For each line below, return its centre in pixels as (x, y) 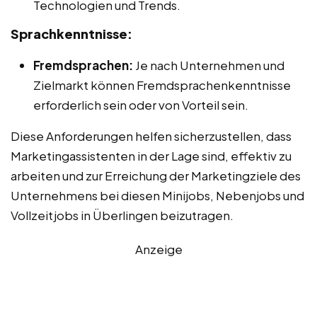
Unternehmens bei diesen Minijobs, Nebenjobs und (157, 195)
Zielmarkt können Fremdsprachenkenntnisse (162, 85)
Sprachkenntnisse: (71, 33)
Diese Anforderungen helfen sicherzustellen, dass (151, 136)
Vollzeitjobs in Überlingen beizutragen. (122, 215)
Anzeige (158, 249)
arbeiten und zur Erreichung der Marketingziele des (156, 175)
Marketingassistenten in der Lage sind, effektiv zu (151, 155)
